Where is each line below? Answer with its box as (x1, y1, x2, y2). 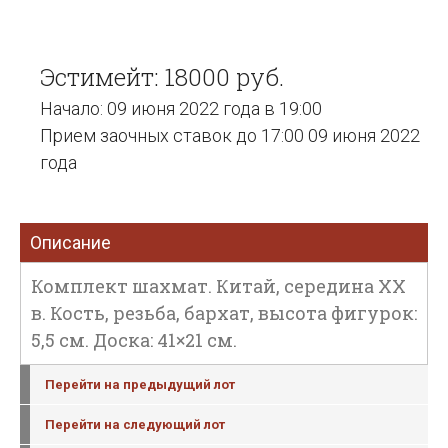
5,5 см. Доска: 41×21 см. (31, 328, 237, 352)
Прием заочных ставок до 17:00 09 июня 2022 (40, 125, 420, 146)
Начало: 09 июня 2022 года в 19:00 (40, 98, 322, 119)
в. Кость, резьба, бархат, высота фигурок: (31, 301, 417, 325)
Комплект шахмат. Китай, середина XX (31, 274, 406, 298)
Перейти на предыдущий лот (45, 377, 235, 392)
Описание (30, 232, 111, 253)
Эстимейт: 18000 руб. (40, 61, 284, 93)
